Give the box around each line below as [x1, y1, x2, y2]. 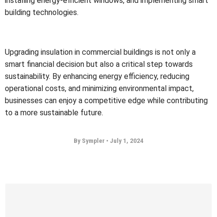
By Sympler [74, 136, 106, 144]
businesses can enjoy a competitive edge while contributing [5, 95, 208, 105]
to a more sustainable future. [5, 108, 103, 117]
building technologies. [5, 7, 78, 17]
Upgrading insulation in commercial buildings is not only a [5, 47, 196, 57]
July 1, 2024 [108, 136, 143, 144]
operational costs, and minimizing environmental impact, [5, 83, 194, 93]
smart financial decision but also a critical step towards [5, 59, 193, 69]
